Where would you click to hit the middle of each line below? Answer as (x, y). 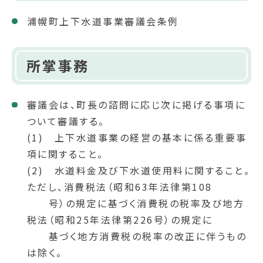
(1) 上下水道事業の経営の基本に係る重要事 (137, 138)
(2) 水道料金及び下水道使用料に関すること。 (139, 171)
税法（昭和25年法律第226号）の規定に (120, 220)
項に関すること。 (65, 154)
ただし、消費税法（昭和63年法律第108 (119, 187)
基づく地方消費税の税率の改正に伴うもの (137, 236)
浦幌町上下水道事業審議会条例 (103, 21)
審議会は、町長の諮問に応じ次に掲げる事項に (136, 105)
